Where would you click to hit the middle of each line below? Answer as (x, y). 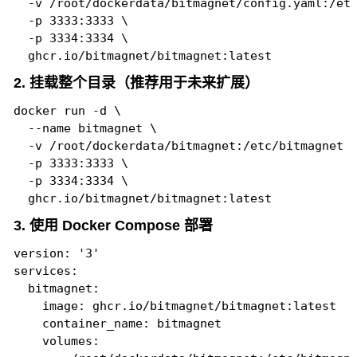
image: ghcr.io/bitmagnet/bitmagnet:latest (175, 306)
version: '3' (56, 253)
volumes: (56, 341)
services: (45, 271)
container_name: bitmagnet (117, 324)
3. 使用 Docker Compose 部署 (113, 226)
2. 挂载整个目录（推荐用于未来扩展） (136, 83)
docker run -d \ (67, 111)
